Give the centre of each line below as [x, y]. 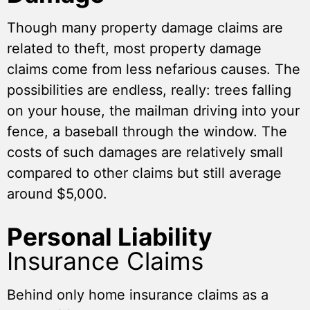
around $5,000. [59, 194]
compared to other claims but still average [144, 173]
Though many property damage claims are [145, 28]
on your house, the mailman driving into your [153, 111]
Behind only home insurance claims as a [138, 295]
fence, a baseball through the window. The [147, 132]
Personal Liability [110, 237]
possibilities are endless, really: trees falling [149, 90]
